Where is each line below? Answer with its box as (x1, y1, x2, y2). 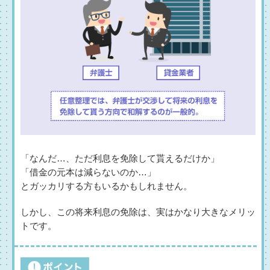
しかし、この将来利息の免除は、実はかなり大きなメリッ (20, 207, 256, 218)
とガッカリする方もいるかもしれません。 (20, 181, 192, 192)
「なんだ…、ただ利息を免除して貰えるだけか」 (20, 154, 219, 164)
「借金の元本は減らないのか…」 (20, 168, 156, 178)
